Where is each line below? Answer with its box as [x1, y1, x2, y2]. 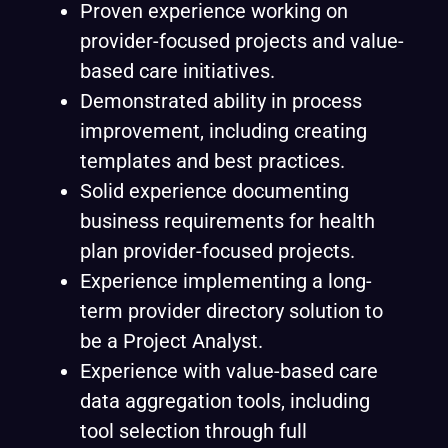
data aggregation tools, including [80, 389, 370, 413]
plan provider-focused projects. [80, 239, 355, 263]
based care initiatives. [80, 59, 275, 83]
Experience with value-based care [80, 359, 378, 383]
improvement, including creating [80, 119, 367, 143]
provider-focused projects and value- [80, 29, 404, 53]
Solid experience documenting [80, 179, 349, 203]
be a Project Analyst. [80, 329, 263, 353]
